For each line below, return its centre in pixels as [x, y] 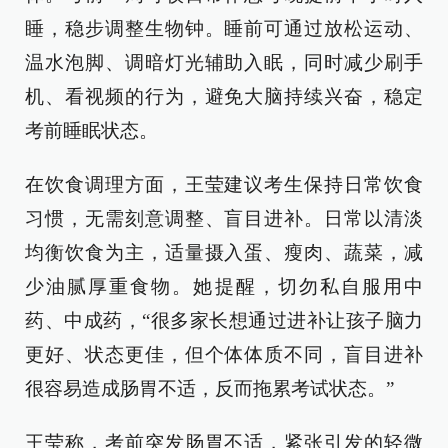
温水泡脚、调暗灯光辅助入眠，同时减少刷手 [224, 62]
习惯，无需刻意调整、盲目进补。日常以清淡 [224, 218]
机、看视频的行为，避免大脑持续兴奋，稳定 [224, 96]
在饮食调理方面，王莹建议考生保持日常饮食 [224, 184]
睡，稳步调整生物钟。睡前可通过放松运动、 [224, 28]
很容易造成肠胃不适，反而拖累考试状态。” [209, 388]
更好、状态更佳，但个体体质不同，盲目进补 [224, 354]
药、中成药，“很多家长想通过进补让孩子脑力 [224, 320]
